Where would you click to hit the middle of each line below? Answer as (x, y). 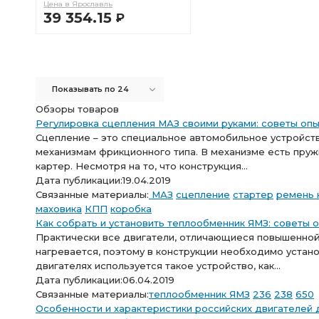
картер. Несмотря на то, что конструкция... (142, 166)
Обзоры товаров (77, 109)
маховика (59, 209)
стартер (253, 194)
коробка (131, 209)
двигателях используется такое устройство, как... (158, 266)
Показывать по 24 (90, 89)
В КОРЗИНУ (133, 47)
